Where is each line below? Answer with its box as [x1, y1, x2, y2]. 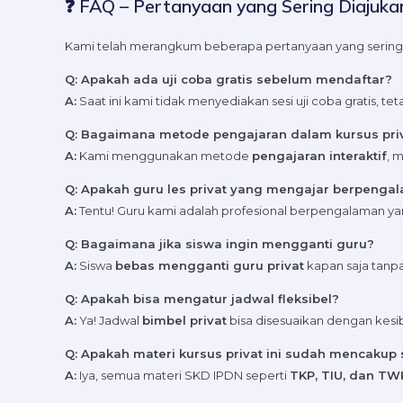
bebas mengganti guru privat [115, 258, 304, 273]
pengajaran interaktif [252, 148, 387, 164]
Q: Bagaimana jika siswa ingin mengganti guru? [65, 237, 374, 252]
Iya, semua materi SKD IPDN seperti [76, 368, 290, 383]
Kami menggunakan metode [76, 148, 252, 164]
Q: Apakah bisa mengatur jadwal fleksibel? [65, 291, 339, 307]
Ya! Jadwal [76, 313, 142, 328]
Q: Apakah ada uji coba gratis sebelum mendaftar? [65, 72, 392, 87]
